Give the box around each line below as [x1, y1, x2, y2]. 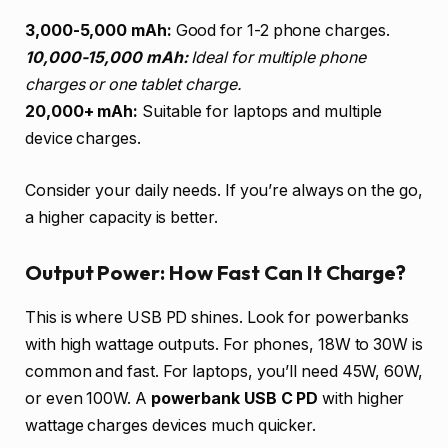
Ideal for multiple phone [187, 48, 366, 68]
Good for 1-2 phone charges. [171, 21, 390, 41]
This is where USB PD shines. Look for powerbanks [25, 307, 410, 327]
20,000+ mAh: [25, 102, 139, 122]
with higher [318, 388, 405, 408]
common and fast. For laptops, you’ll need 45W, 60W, [25, 361, 423, 381]
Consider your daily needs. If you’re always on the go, [25, 180, 423, 200]
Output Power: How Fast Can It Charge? [25, 260, 407, 286]
